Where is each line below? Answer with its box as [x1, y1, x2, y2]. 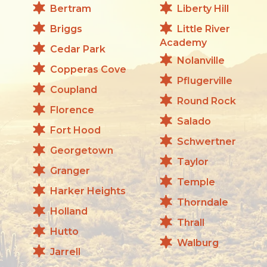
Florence [50, 104, 94, 116]
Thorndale [177, 196, 228, 208]
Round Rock [177, 95, 236, 107]
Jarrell [50, 246, 80, 257]
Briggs [50, 23, 82, 35]
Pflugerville [177, 74, 232, 86]
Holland [50, 205, 88, 217]
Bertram [50, 2, 91, 14]
